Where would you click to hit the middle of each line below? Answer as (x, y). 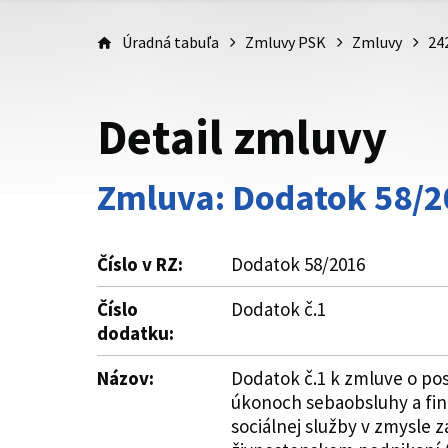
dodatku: (135, 333)
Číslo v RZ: (140, 264)
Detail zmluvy (242, 137)
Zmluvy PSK (285, 42)
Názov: (125, 378)
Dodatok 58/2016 (298, 264)
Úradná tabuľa (170, 42)
